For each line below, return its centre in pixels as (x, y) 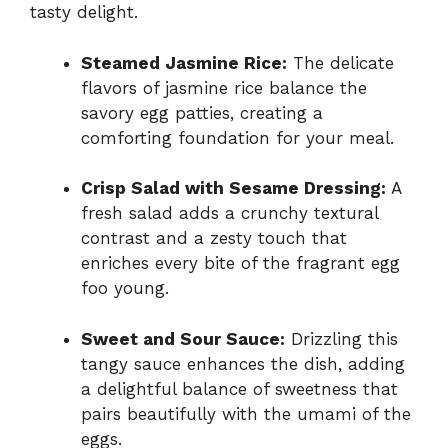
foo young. (125, 288)
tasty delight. (84, 12)
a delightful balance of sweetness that (239, 388)
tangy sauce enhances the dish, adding (243, 363)
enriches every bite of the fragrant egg (240, 263)
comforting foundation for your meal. (237, 137)
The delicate (340, 62)
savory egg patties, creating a (202, 112)
